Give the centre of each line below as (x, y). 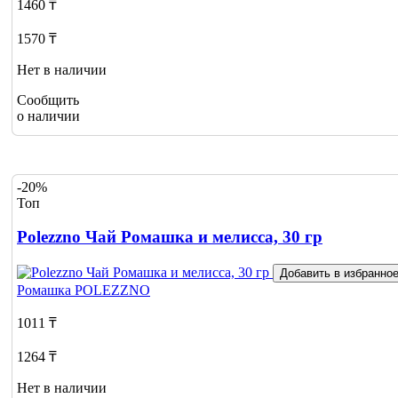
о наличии (48, 115)
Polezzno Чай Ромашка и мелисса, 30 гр (170, 237)
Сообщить (48, 99)
